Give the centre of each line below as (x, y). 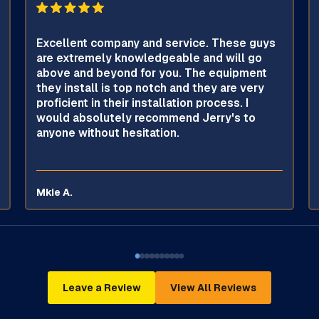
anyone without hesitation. (108, 132)
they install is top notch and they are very (151, 88)
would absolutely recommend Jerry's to (146, 117)
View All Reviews (214, 287)
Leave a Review (101, 287)
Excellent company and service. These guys (156, 43)
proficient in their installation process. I (143, 103)
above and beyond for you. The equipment (152, 73)
